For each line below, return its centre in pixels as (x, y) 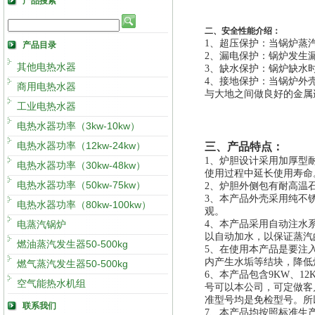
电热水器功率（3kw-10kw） (78, 126)
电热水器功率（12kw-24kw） (81, 146)
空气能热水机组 (51, 283)
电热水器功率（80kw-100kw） (84, 205)
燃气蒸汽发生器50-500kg (72, 264)
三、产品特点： (244, 147)
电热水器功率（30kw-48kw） (81, 165)
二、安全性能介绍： (243, 31)
